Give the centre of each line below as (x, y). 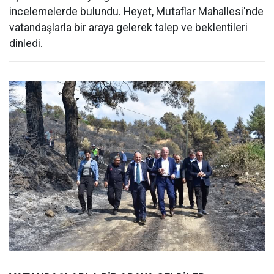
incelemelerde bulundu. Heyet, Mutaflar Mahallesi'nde (136, 11)
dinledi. (26, 43)
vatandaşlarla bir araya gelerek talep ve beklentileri (128, 27)
